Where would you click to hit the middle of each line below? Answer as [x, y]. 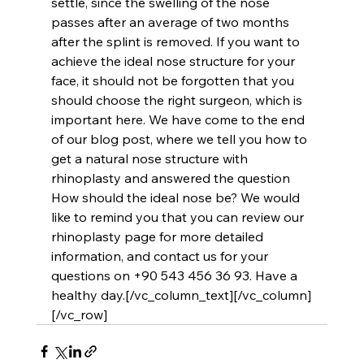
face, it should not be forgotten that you [174, 80]
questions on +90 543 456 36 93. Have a [175, 275]
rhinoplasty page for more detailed [158, 236]
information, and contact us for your [161, 256]
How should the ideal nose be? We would [177, 197]
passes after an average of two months [171, 22]
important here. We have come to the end [179, 119]
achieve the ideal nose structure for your [174, 61]
